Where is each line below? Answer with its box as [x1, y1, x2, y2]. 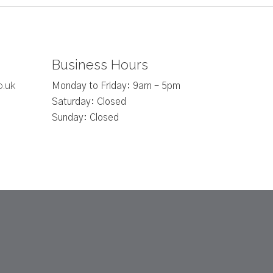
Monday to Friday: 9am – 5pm [51, 81, 180, 91]
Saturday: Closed [51, 97, 126, 107]
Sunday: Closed [51, 113, 119, 122]
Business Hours [51, 57, 148, 73]
